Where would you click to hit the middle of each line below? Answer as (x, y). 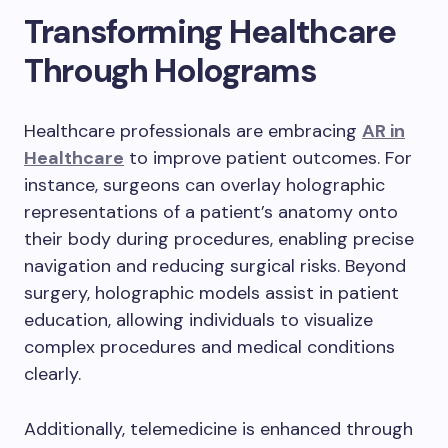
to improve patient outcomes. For (268, 158)
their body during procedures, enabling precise (219, 239)
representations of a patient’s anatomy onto (211, 212)
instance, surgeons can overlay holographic (204, 185)
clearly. (52, 374)
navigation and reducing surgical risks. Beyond (215, 266)
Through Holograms (170, 71)
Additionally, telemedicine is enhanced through (218, 429)
